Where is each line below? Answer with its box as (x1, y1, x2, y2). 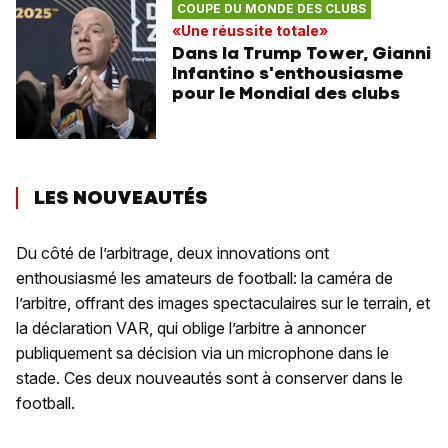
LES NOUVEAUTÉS (34, 185, 207, 211)
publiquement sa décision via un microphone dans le (16, 343, 389, 364)
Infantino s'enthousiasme (172, 61, 403, 84)
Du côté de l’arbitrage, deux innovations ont (16, 243, 329, 264)
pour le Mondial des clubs (172, 81, 400, 104)
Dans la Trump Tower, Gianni (172, 41, 431, 64)
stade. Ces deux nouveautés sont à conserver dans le (16, 368, 403, 389)
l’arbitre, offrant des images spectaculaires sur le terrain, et (16, 293, 430, 314)
